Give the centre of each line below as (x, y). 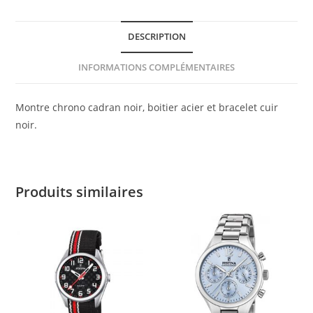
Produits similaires (80, 191)
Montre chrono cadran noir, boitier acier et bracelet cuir (147, 107)
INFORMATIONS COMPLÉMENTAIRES (156, 67)
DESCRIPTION (156, 36)
